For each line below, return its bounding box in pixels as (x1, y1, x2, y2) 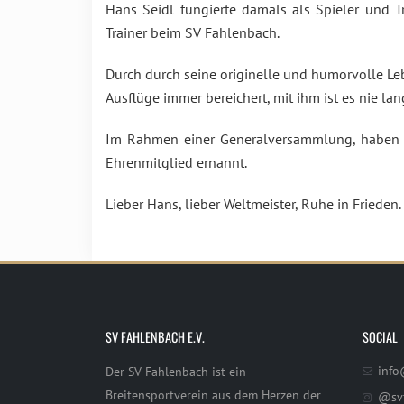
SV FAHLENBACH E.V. (106, 327, 205, 346)
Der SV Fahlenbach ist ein (106, 363, 246, 380)
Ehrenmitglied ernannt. (106, 153, 247, 171)
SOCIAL (363, 327, 398, 346)
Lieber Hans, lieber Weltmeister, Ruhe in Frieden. (106, 195, 401, 213)
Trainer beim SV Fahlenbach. (106, 23, 280, 41)
